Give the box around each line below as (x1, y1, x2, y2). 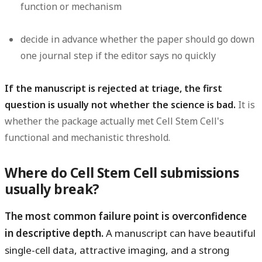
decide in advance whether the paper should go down (20, 33, 255, 46)
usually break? (5, 180, 99, 199)
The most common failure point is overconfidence (5, 209, 247, 223)
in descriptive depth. (5, 226, 104, 240)
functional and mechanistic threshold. (5, 131, 170, 144)
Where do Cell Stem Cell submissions (5, 164, 239, 182)
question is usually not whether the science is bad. (5, 98, 236, 112)
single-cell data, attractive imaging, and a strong (5, 243, 229, 257)
